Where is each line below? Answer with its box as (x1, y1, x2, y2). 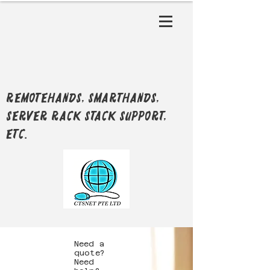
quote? (74, 248, 104, 257)
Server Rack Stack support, (6, 108, 167, 125)
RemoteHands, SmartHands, (6, 90, 160, 107)
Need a (74, 239, 104, 248)
